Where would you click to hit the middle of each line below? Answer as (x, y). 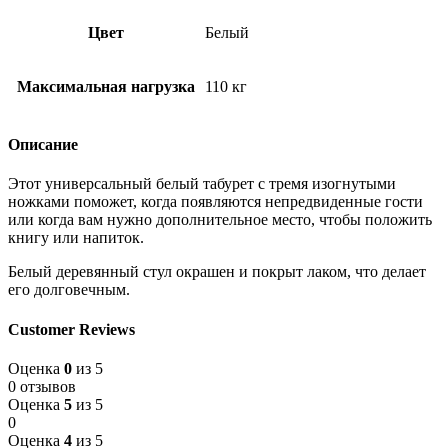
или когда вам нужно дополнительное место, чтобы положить (220, 220)
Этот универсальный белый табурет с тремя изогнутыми (202, 184)
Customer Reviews (71, 329)
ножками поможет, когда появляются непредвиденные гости (215, 202)
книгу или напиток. (76, 238)
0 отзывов (42, 386)
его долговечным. (69, 290)
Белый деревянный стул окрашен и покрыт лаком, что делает (217, 272)
